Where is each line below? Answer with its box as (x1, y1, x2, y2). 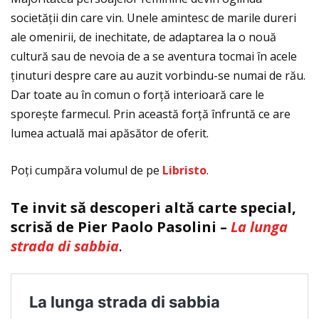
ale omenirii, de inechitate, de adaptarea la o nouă (11, 29, 276, 46)
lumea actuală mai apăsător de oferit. (11, 125, 209, 142)
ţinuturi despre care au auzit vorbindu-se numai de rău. (11, 68, 305, 84)
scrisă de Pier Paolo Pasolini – (11, 217, 227, 237)
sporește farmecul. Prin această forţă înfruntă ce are (11, 106, 291, 122)
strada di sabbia (11, 236, 119, 256)
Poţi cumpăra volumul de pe (11, 162, 162, 179)
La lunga (231, 217, 288, 237)
